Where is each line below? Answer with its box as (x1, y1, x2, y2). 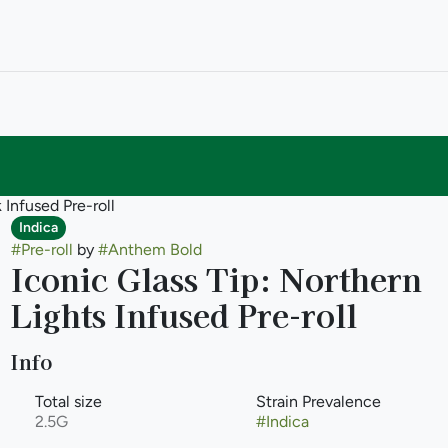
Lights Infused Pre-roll (10, 291, 357, 337)
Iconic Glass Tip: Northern (10, 255, 422, 301)
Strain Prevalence (255, 392, 381, 411)
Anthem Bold (107, 240, 202, 259)
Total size (34, 392, 102, 411)
